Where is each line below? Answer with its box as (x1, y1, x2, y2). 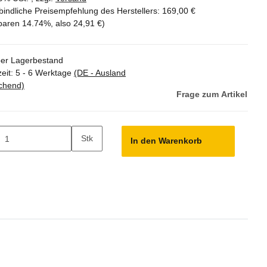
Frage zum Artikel (176, 89, 247, 100)
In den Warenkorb (131, 135, 204, 145)
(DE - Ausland (74, 68, 126, 78)
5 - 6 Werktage (15, 68, 74, 78)
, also (51, 18, 73, 29)
